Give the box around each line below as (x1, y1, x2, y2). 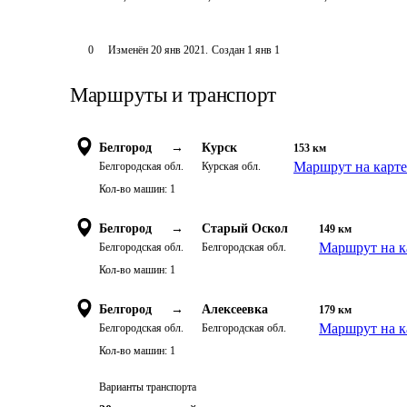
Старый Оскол (202, 222, 288, 235)
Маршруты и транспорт (70, 84, 276, 106)
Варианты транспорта (99, 381, 196, 393)
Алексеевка (202, 303, 268, 316)
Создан (211, 44, 244, 56)
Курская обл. (202, 160, 261, 173)
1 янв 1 (246, 44, 280, 56)
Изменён (107, 44, 151, 56)
